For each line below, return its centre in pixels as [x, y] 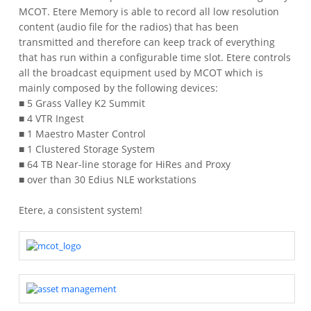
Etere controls [259, 57]
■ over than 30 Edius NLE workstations [108, 179]
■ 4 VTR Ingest [52, 118]
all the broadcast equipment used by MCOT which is [141, 72]
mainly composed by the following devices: [119, 87]
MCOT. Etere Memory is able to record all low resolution [149, 11]
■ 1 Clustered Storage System [87, 149]
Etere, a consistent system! [81, 210]
